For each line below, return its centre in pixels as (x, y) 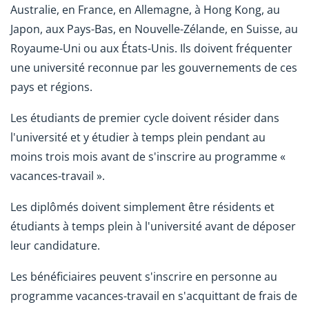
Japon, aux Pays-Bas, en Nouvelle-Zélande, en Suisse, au (154, 29)
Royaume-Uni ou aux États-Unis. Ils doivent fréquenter (151, 49)
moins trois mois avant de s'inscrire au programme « (148, 156)
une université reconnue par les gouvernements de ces (154, 68)
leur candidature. (55, 245)
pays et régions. (51, 87)
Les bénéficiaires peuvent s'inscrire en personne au (144, 276)
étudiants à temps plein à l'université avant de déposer (153, 226)
